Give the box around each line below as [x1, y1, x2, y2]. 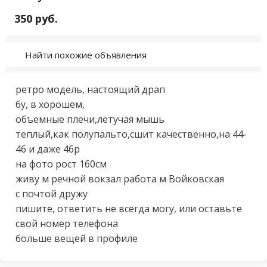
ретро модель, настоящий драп [15, 83, 165, 96]
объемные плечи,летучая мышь [15, 113, 164, 126]
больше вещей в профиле [15, 232, 138, 245]
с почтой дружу [15, 187, 88, 200]
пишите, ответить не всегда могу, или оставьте [15, 202, 242, 215]
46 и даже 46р [15, 142, 80, 156]
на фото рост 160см [15, 157, 107, 170]
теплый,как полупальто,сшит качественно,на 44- [15, 128, 246, 141]
